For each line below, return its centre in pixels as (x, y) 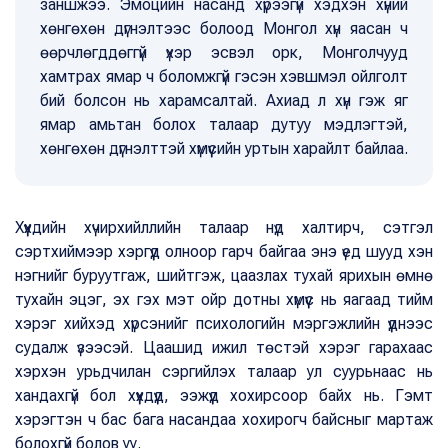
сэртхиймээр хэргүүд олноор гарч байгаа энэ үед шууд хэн (224, 251)
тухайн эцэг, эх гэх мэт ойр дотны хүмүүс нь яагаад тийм (224, 299)
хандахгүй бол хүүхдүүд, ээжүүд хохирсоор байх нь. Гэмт (224, 395)
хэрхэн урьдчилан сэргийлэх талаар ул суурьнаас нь (224, 371)
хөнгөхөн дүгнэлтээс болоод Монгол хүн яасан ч (224, 28)
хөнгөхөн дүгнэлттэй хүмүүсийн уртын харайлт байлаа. (224, 148)
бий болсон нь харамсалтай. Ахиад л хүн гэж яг (224, 100)
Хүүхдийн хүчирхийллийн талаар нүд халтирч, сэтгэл (224, 227)
